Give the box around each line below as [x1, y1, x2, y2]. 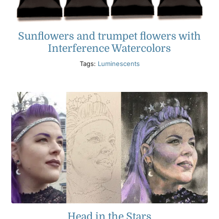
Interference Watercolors [48, 42, 171, 54]
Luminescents [97, 59, 140, 67]
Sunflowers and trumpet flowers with [18, 30, 201, 42]
